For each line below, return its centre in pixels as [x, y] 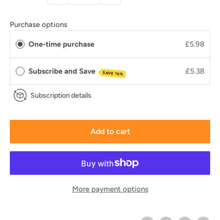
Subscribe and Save [63, 71]
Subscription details [61, 95]
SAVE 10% [113, 74]
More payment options [110, 189]
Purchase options [39, 25]
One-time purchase [61, 44]
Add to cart [110, 132]
